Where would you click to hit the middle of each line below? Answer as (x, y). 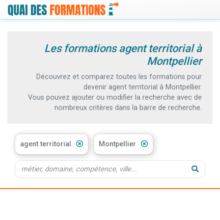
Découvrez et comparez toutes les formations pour (119, 77)
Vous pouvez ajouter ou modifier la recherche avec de (115, 97)
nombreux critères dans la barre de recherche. (128, 108)
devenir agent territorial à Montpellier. (143, 87)
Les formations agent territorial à (123, 48)
